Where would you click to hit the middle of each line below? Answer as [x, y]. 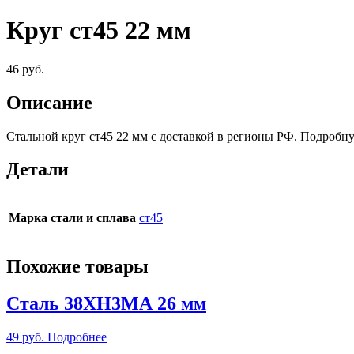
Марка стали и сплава [72, 218]
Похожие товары [77, 267]
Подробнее [77, 337]
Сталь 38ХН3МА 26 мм [106, 304]
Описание [49, 102]
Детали [38, 169]
